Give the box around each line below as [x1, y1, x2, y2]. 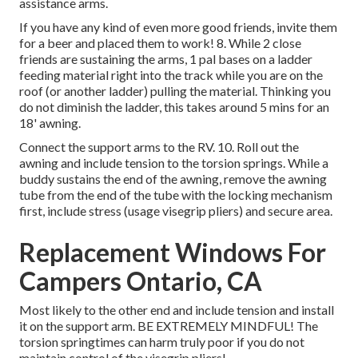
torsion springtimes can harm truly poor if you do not [19, 334, 304, 350]
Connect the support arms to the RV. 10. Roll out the [19, 139, 299, 155]
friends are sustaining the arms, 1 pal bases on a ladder [19, 51, 312, 67]
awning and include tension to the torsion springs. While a [19, 155, 328, 171]
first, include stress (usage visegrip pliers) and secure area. [19, 203, 332, 219]
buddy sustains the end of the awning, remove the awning [19, 171, 327, 187]
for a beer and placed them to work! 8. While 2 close [19, 35, 301, 51]
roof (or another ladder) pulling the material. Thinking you [19, 83, 331, 99]
